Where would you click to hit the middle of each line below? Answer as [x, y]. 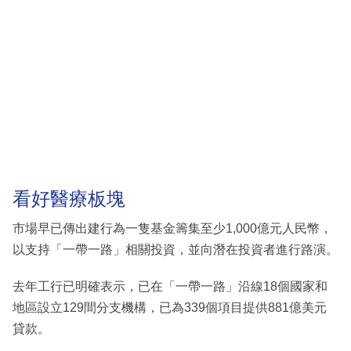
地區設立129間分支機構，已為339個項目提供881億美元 [170, 307]
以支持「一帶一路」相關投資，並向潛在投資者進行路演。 [175, 249]
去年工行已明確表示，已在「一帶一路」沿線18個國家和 [170, 286]
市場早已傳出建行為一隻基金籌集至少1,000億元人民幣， [172, 228]
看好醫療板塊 [69, 199]
